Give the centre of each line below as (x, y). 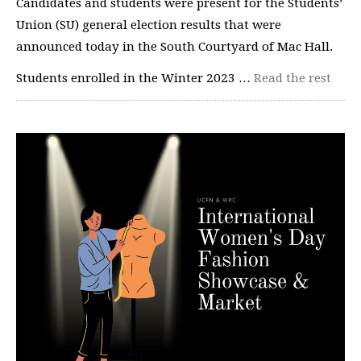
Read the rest (293, 78)
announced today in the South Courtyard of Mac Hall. (176, 46)
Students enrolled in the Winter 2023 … (135, 78)
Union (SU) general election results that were (149, 25)
